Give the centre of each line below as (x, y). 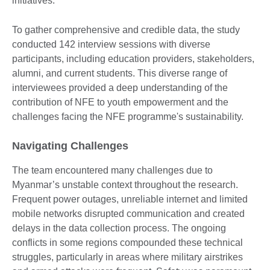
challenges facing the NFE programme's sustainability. (128, 116)
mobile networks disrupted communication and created (128, 213)
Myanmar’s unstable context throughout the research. (125, 184)
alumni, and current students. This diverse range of (120, 73)
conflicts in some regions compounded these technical (127, 242)
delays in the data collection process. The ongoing (119, 228)
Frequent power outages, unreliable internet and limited (130, 199)
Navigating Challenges (70, 146)
